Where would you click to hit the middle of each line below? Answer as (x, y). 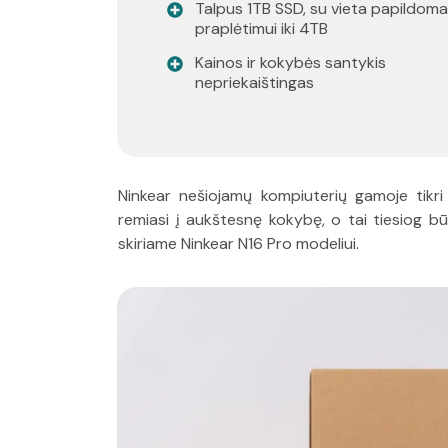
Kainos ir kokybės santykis (290, 63)
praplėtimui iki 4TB (261, 29)
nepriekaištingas (254, 83)
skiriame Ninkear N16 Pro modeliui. (238, 244)
